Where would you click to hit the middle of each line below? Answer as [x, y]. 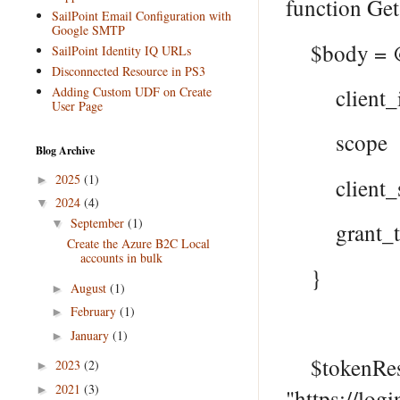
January [91, 335]
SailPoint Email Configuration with [141, 15]
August [90, 287]
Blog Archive [65, 150]
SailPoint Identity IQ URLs [121, 50]
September [99, 223]
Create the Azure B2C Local [138, 243]
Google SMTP [88, 29]
